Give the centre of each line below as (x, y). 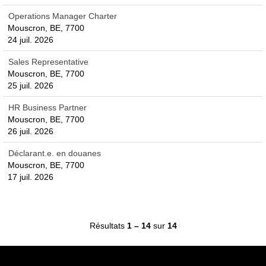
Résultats (108, 226)
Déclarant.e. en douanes (55, 153)
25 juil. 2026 (31, 85)
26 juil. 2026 (31, 131)
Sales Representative (48, 62)
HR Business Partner (47, 107)
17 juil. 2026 (31, 177)
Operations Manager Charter (63, 16)
